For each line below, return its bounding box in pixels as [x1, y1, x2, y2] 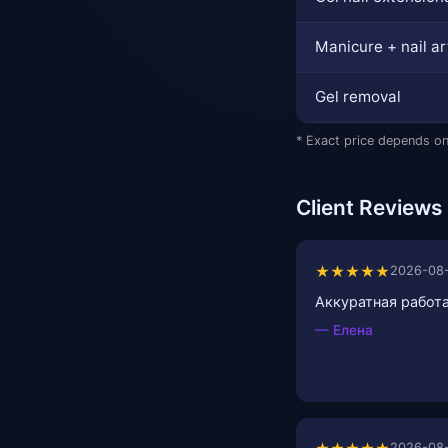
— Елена [315, 321, 374, 338]
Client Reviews [296, 195, 442, 221]
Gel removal [315, 87, 402, 107]
